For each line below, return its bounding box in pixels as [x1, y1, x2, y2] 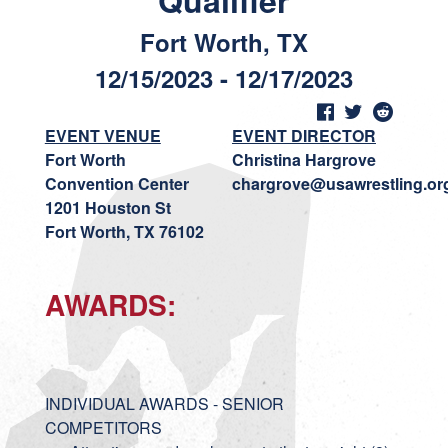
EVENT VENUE [44, 124, 161, 147]
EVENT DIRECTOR [231, 124, 376, 147]
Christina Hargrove [231, 148, 376, 171]
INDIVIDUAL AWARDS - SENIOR [44, 392, 284, 415]
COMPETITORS [44, 416, 166, 439]
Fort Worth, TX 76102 [44, 220, 204, 243]
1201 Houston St [44, 196, 171, 219]
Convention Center [44, 172, 189, 195]
